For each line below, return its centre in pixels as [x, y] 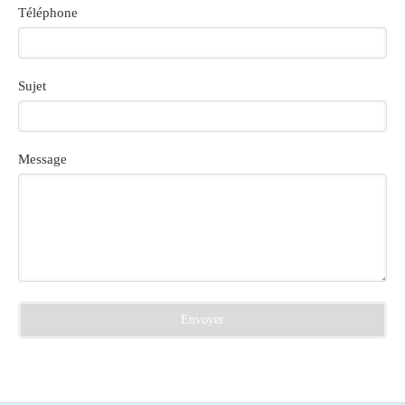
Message [42, 159]
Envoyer [202, 320]
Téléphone [48, 13]
